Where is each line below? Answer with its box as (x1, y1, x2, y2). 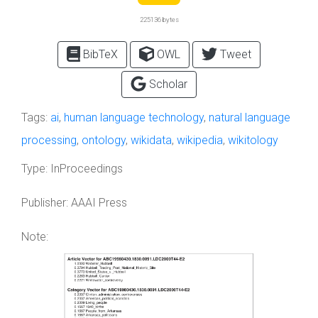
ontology (82, 133, 126, 147)
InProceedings (48, 162, 123, 175)
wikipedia (177, 133, 223, 147)
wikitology (228, 133, 278, 147)
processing (21, 133, 77, 147)
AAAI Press (71, 196, 127, 209)
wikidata (131, 133, 172, 147)
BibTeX (80, 48, 118, 61)
